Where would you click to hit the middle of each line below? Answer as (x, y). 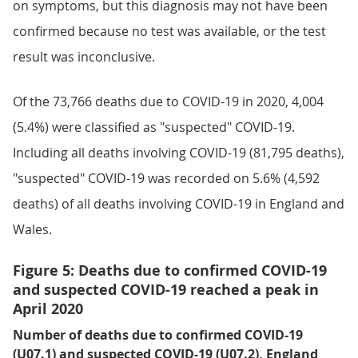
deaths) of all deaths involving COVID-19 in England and (179, 204)
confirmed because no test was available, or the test (169, 31)
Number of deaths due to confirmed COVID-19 (158, 335)
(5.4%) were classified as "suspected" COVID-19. (154, 127)
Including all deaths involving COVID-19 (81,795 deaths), (179, 153)
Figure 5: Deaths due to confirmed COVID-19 (170, 270)
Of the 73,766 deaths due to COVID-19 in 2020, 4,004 (168, 101)
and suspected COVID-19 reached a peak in (166, 290)
